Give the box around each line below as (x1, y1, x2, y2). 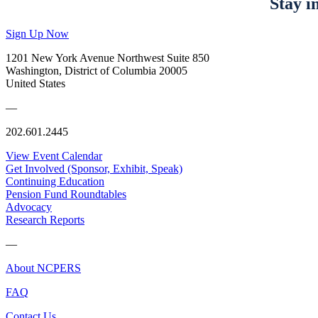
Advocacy (6, 200, 52, 213)
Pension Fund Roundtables (6, 187, 126, 200)
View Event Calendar (6, 149, 102, 162)
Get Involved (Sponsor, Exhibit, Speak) (6, 162, 182, 175)
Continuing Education (6, 175, 104, 187)
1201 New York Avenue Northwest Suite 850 (6, 51, 209, 64)
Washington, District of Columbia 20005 (6, 64, 187, 77)
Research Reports (6, 213, 84, 226)
